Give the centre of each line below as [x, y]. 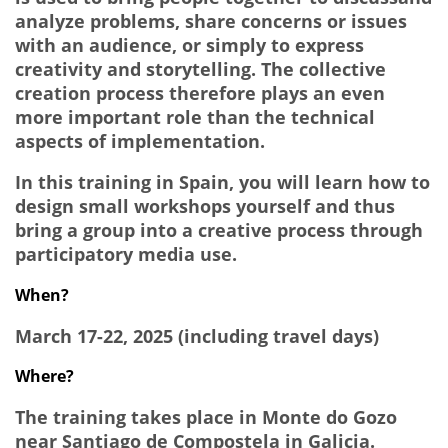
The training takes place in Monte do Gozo [206, 416]
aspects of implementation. [140, 140]
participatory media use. [126, 254]
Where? [44, 376]
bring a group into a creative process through [219, 230]
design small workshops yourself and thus [205, 206]
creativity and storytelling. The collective [200, 68]
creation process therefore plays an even [200, 92]
